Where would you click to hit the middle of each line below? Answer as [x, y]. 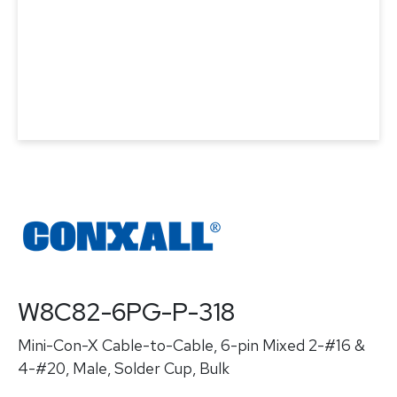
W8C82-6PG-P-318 [126, 312]
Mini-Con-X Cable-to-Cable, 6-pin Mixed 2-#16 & [191, 345]
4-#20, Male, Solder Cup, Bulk [124, 368]
